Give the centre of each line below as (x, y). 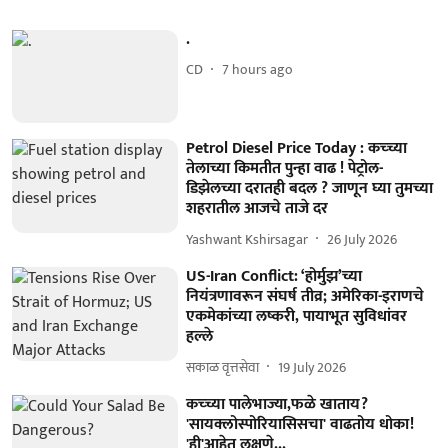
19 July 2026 (312, 367)
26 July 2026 (362, 239)
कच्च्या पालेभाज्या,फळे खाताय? (277, 405)
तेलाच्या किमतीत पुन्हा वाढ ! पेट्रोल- (285, 169)
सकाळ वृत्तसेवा (223, 367)
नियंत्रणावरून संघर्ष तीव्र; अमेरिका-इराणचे (305, 297)
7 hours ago (258, 69)
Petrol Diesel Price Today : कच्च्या (297, 149)
